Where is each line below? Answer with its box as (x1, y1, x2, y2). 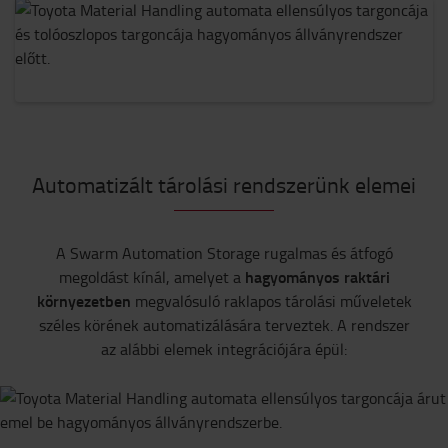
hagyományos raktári (244, 265, 390, 288)
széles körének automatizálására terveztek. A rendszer (38, 314, 410, 336)
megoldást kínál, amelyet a (58, 266, 245, 288)
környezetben (36, 289, 131, 312)
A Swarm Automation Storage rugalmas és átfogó (55, 242, 393, 264)
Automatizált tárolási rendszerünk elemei (32, 169, 416, 200)
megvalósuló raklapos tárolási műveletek (130, 290, 412, 312)
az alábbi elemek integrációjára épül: (101, 338, 347, 360)
